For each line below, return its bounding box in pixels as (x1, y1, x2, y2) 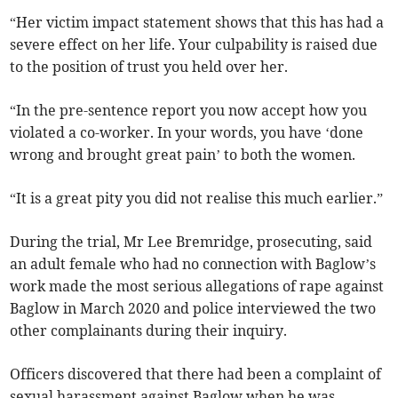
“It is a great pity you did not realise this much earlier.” (10, 189, 384, 208)
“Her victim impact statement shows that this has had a (10, 13, 385, 32)
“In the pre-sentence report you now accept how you (10, 101, 368, 120)
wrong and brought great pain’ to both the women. (10, 146, 356, 164)
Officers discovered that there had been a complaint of (10, 365, 382, 384)
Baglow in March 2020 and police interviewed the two (10, 299, 377, 318)
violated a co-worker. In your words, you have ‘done (10, 123, 364, 142)
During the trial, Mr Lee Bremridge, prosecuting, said (10, 233, 373, 251)
